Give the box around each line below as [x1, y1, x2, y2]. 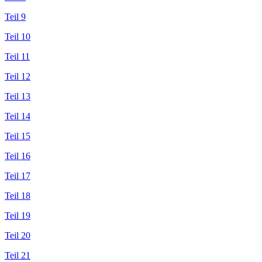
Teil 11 [5, 51, 30, 61]
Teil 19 [5, 210, 30, 220]
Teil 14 [5, 111, 30, 121]
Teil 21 [5, 250, 30, 260]
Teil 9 [5, 11, 26, 22]
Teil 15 [5, 130, 30, 141]
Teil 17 [5, 170, 30, 181]
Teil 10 [5, 31, 30, 42]
